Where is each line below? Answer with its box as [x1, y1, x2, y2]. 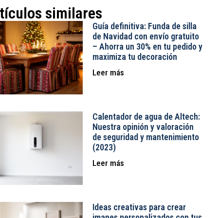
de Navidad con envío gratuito [92, 31, 199, 41]
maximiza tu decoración [92, 51, 177, 62]
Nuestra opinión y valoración [92, 121, 194, 132]
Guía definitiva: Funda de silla [92, 20, 197, 31]
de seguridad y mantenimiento [92, 131, 199, 142]
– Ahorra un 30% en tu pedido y [92, 41, 202, 52]
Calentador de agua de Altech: [92, 111, 200, 122]
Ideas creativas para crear [92, 201, 186, 212]
